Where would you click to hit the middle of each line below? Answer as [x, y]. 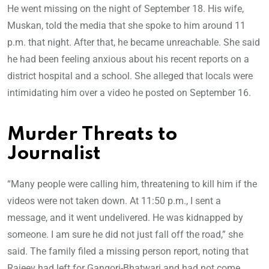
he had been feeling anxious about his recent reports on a [128, 59]
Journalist [54, 154]
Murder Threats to [92, 135]
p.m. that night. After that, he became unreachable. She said [134, 43]
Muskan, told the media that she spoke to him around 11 [126, 26]
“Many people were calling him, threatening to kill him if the [132, 184]
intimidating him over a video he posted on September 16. [129, 93]
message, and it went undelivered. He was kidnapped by [125, 218]
